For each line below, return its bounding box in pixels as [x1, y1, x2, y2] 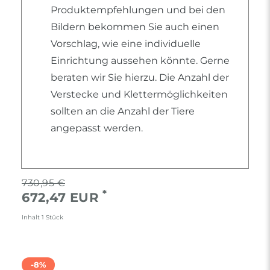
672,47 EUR [22, 190, 102, 206]
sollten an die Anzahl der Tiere [51, 105, 195, 118]
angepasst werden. [51, 122, 143, 134]
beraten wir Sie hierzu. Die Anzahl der [51, 72, 229, 84]
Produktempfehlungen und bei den [51, 4, 225, 16]
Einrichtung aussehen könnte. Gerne [51, 55, 230, 67]
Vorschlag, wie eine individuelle [51, 38, 201, 50]
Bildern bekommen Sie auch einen [51, 21, 219, 33]
